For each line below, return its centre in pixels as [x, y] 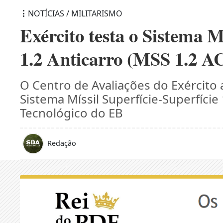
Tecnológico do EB [72, 112]
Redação [62, 143]
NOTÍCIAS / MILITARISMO [75, 13]
